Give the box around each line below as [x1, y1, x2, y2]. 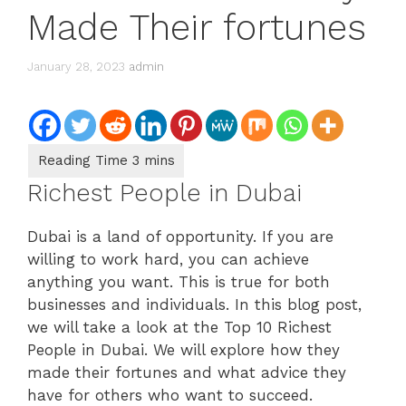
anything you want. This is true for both [27, 272, 330, 291]
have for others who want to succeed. [27, 385, 313, 404]
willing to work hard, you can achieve [27, 249, 309, 268]
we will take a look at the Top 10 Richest [27, 317, 332, 336]
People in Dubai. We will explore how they [27, 340, 340, 359]
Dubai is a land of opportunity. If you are [27, 227, 333, 246]
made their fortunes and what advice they [27, 362, 346, 382]
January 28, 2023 [27, 59, 125, 73]
